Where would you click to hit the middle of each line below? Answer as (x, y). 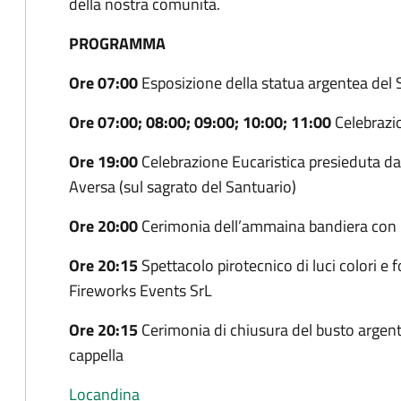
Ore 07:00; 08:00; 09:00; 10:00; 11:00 (200, 123)
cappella (96, 355)
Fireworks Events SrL (141, 291)
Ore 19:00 (103, 162)
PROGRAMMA (117, 44)
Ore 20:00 (103, 226)
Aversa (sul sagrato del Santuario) (183, 187)
